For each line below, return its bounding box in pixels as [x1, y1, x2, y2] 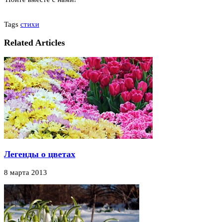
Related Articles [4, 38, 65, 48]
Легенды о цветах [4, 149, 75, 160]
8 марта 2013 [4, 168, 47, 176]
